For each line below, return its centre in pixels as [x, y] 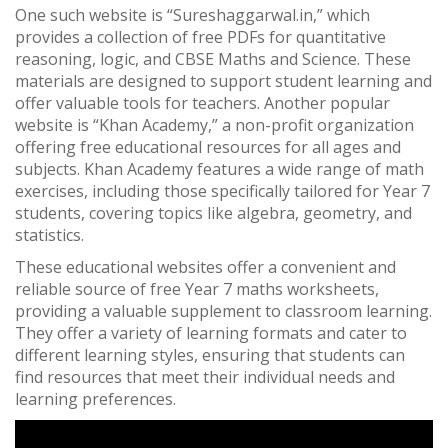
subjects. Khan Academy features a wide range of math [219, 169]
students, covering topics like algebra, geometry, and [213, 213]
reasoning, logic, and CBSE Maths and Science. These [213, 59]
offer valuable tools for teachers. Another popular [202, 103]
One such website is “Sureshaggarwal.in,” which [192, 15]
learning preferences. [95, 399]
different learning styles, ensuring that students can [210, 355]
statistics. [49, 235]
